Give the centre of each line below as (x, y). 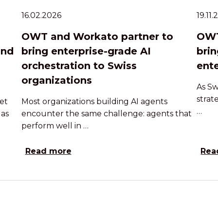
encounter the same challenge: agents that (106, 113)
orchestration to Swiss (79, 65)
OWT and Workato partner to (97, 36)
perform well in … (55, 126)
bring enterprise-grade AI (86, 51)
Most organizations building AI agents (94, 101)
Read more (48, 151)
